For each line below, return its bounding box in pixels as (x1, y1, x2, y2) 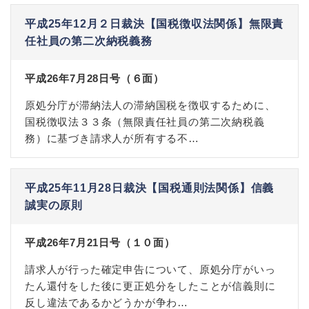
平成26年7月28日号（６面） (25, 72, 164, 84)
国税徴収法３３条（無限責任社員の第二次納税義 (25, 116, 265, 128)
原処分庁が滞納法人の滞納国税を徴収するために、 (25, 99, 276, 111)
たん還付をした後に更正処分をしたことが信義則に (25, 280, 276, 292)
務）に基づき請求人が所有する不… (25, 132, 199, 144)
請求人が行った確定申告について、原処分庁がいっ (25, 263, 276, 275)
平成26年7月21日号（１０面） (25, 237, 175, 248)
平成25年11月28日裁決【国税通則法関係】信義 (25, 182, 275, 194)
